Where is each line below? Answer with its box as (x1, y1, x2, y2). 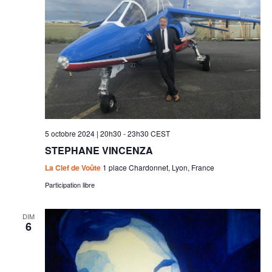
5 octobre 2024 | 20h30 (44, 127, 121, 138)
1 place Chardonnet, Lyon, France (102, 161, 214, 172)
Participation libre (44, 179, 95, 189)
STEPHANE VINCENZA (44, 143, 153, 157)
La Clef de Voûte (44, 161, 103, 173)
